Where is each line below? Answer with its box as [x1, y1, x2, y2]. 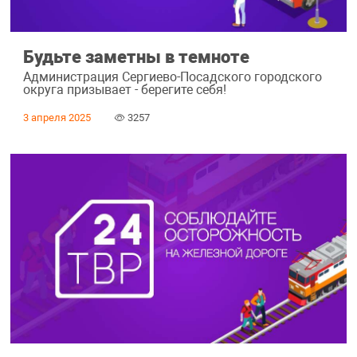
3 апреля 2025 [22, 112, 91, 124]
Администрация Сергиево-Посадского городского [22, 69, 322, 85]
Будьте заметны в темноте [22, 45, 249, 67]
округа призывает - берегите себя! [22, 82, 226, 98]
